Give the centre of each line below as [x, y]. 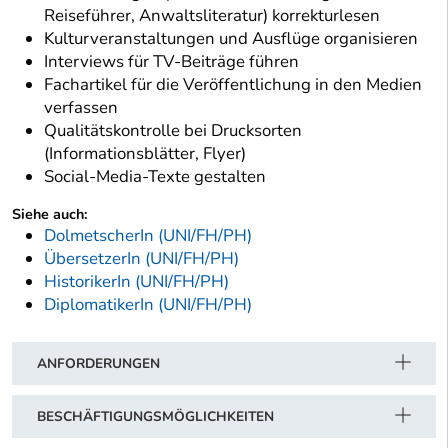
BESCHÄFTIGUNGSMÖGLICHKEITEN [155, 417]
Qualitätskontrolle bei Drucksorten [173, 131]
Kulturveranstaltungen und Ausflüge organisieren [231, 39]
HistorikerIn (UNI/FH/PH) [136, 282]
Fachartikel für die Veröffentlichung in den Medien [233, 85]
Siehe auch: [50, 214]
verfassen [81, 108]
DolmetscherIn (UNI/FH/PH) [148, 236]
